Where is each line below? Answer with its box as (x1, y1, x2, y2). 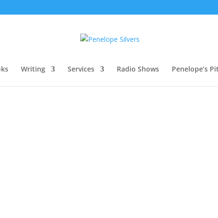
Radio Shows (117, 64, 159, 73)
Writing (21, 64, 45, 73)
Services (68, 64, 94, 73)
